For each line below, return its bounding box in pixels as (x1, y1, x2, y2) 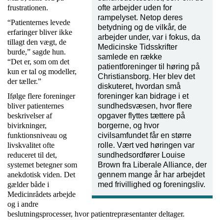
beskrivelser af (7, 111, 52, 120)
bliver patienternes (7, 102, 64, 110)
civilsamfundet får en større (98, 131, 192, 140)
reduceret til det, (7, 151, 57, 160)
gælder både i (7, 180, 49, 189)
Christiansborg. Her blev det (98, 72, 195, 81)
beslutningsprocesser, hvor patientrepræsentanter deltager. (7, 210, 185, 219)
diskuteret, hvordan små (98, 82, 181, 91)
